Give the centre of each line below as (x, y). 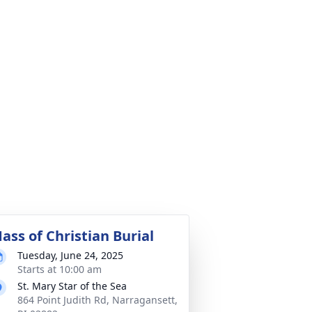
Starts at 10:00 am (60, 269)
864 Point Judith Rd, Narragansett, (97, 300)
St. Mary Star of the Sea (72, 286)
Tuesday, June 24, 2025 (70, 255)
